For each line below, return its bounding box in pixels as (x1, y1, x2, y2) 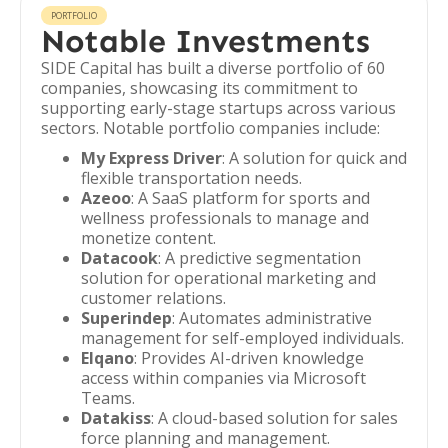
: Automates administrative (172, 307, 372, 329)
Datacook (81, 247, 158, 269)
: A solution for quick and (222, 147, 407, 169)
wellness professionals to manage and (81, 207, 369, 229)
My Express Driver (81, 147, 222, 169)
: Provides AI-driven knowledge (134, 347, 364, 369)
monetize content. (81, 227, 216, 249)
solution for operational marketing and (81, 267, 376, 289)
